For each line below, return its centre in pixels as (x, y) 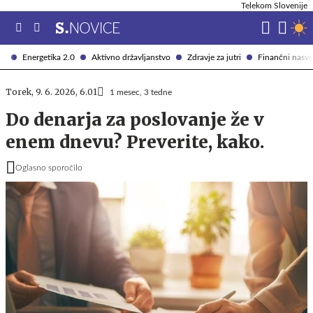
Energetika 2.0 (49, 57)
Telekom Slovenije (274, 6)
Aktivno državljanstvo (131, 57)
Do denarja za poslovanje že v (135, 120)
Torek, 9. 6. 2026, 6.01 (51, 92)
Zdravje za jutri (214, 57)
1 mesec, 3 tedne (141, 92)
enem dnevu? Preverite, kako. (135, 142)
